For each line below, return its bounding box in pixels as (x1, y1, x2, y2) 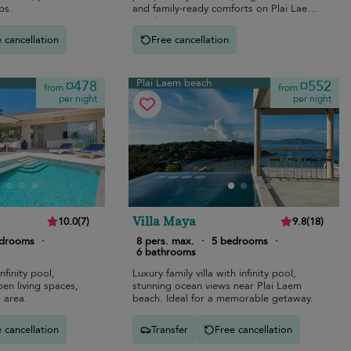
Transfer (151, 322, 189, 337)
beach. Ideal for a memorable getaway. (132, 291, 314, 306)
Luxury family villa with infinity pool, (132, 266, 297, 281)
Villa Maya (132, 212, 197, 230)
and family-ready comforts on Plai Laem (132, 2, 317, 16)
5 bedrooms (212, 234, 269, 249)
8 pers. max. (136, 234, 195, 249)
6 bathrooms (136, 245, 197, 260)
